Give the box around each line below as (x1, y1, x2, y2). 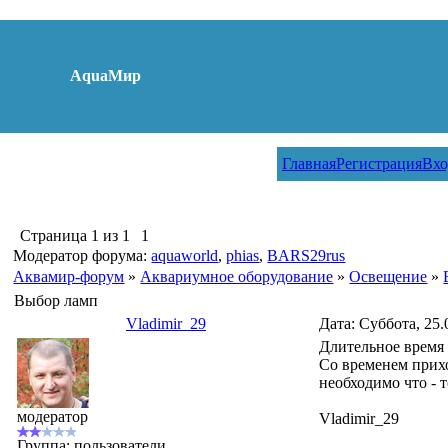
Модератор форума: (13, 247, 152, 264)
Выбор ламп (14, 292, 99, 309)
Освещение (349, 268, 428, 285)
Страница (20, 227, 92, 244)
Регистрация (336, 155, 422, 172)
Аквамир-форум (13, 268, 125, 285)
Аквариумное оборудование (140, 268, 334, 285)
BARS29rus (267, 247, 346, 264)
